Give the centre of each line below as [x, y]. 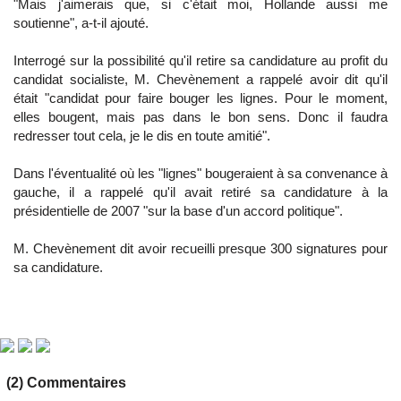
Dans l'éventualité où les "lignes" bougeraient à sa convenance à [200, 173]
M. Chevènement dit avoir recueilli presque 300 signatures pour [200, 248]
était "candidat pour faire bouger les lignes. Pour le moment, [200, 98]
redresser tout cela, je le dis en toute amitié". [142, 136]
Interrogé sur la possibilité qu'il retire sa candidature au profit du [200, 60]
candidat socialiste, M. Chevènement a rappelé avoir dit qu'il [200, 79]
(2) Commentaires [66, 383]
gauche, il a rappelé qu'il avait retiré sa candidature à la [200, 192]
